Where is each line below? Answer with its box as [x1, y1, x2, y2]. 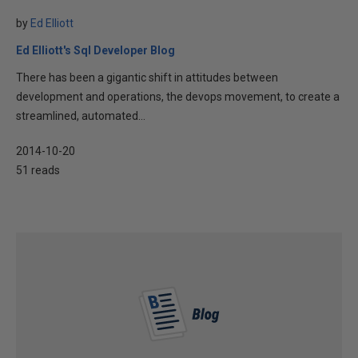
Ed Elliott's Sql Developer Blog [16, 44, 175, 57]
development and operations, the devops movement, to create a [16, 90, 340, 103]
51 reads [16, 164, 60, 177]
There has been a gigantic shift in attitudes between [16, 71, 278, 84]
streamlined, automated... [16, 109, 145, 122]
